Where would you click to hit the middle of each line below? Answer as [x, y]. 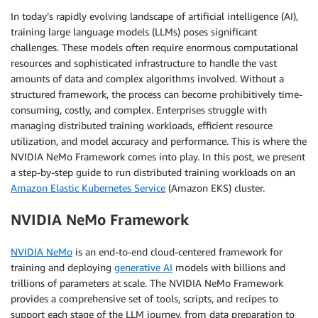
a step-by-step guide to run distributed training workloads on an [153, 172]
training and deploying [62, 267]
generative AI [143, 267]
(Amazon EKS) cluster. [215, 188]
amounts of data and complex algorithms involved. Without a [147, 78]
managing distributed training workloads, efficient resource [142, 125]
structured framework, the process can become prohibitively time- [157, 94]
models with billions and [229, 267]
